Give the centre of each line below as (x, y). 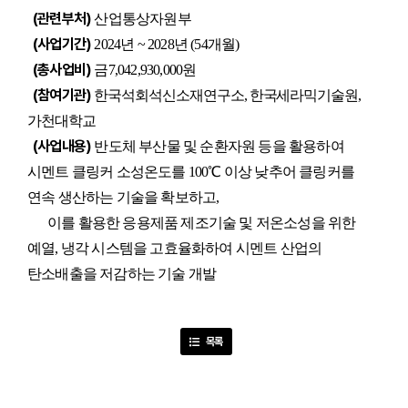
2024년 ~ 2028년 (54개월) (167, 44)
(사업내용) (53, 146)
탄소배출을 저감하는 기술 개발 (122, 274)
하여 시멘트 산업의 (264, 248)
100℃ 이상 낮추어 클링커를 (271, 172)
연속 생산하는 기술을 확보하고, (125, 197)
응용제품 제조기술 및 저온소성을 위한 (239, 223)
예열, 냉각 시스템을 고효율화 (117, 248)
